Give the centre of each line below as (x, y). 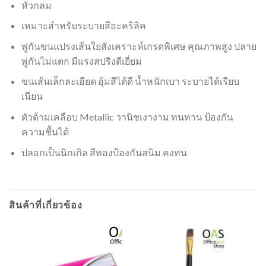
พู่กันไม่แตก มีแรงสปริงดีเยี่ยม (81, 61)
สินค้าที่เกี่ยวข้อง (46, 205)
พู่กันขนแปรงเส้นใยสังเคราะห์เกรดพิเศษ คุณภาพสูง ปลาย (139, 46)
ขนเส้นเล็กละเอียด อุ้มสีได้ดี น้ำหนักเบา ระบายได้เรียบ (130, 81)
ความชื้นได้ (45, 132)
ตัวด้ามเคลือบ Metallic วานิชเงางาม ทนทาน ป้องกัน (127, 117)
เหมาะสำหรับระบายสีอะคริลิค (83, 26)
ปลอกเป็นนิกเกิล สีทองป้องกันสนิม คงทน (105, 152)
